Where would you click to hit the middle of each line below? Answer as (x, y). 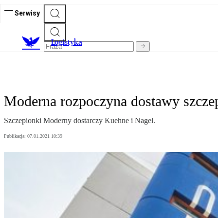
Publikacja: (16, 136)
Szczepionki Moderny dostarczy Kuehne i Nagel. (80, 121)
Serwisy (27, 13)
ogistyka (68, 42)
